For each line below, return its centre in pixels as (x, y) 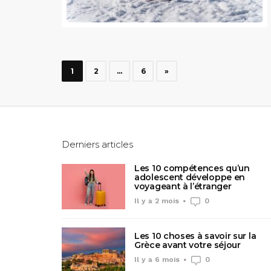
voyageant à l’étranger (183, 186)
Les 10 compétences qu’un (192, 168)
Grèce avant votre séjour (188, 245)
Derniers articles (97, 144)
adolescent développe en (190, 177)
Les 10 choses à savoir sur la (195, 236)
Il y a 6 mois (157, 260)
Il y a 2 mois (157, 201)
